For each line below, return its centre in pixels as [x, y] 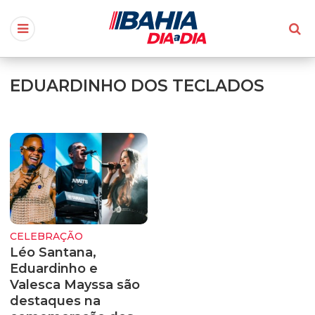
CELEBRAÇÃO [46, 237]
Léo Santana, [53, 252]
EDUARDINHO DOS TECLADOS [137, 85]
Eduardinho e [54, 268]
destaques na [55, 301]
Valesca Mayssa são [75, 284]
